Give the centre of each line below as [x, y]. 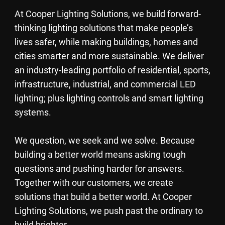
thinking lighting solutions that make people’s [103, 28]
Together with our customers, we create [94, 183]
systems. [33, 113]
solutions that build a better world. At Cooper [103, 197]
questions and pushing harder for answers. [99, 169]
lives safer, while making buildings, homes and [106, 42]
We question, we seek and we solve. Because [104, 141]
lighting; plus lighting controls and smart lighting [109, 98]
